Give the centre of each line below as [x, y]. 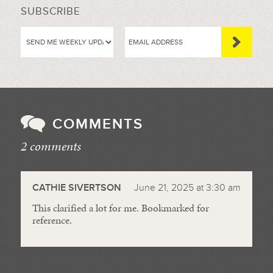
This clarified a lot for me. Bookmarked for [120, 208]
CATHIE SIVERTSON [76, 188]
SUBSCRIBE [50, 12]
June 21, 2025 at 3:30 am [188, 188]
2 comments [51, 147]
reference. [52, 220]
